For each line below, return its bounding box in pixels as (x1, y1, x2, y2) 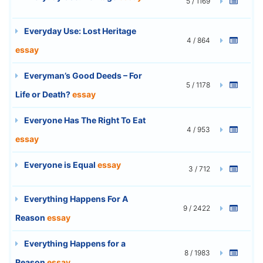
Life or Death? (15, 89, 72, 99)
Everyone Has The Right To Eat (22, 114, 146, 125)
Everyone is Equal (22, 159, 97, 170)
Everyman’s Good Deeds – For (22, 70, 142, 80)
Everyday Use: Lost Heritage (22, 25, 136, 36)
